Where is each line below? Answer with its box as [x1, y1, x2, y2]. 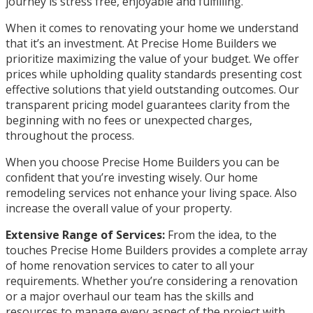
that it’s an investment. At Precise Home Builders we [6, 35, 277, 51]
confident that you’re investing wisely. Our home [6, 169, 258, 185]
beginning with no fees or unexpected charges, [6, 112, 252, 128]
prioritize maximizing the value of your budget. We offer [6, 50, 299, 66]
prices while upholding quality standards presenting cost [6, 66, 302, 82]
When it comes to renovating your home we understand [6, 20, 298, 36]
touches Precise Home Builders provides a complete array [6, 242, 307, 258]
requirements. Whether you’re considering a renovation [6, 272, 298, 289]
